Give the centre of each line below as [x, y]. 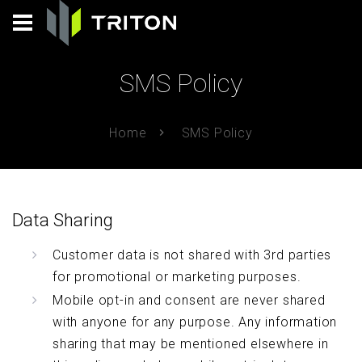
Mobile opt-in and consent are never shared [189, 300]
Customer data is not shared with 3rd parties [192, 255]
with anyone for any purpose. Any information [195, 322]
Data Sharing [63, 220]
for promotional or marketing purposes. [177, 277]
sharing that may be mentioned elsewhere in [191, 344]
